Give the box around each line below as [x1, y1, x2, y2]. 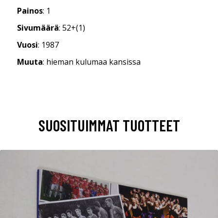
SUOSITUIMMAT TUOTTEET [38, 115, 180, 134]
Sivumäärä [17, 22, 59, 33]
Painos [17, 5, 43, 16]
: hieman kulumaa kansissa [43, 56, 141, 67]
